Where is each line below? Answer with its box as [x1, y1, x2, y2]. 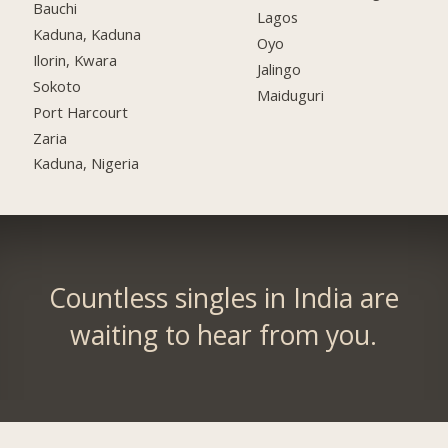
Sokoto [33, 75, 82, 96]
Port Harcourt [33, 101, 129, 122]
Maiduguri [257, 84, 325, 105]
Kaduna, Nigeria [33, 153, 140, 174]
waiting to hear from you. [70, 316, 378, 353]
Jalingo [257, 58, 302, 79]
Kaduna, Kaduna [33, 23, 142, 44]
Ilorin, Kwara [33, 49, 118, 70]
